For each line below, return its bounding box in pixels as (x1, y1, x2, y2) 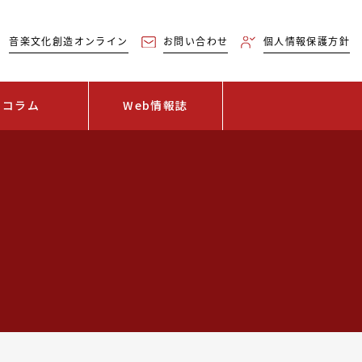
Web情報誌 (123, 97, 188, 113)
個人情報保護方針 (263, 34, 350, 48)
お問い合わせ (162, 34, 229, 48)
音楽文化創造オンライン (9, 34, 128, 48)
